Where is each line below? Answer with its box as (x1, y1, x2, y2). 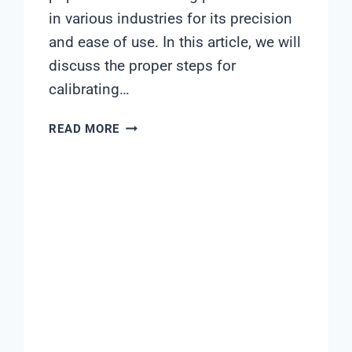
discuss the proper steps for (49, 57, 236, 75)
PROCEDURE (119, 231, 192, 246)
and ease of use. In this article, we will (49, 33, 302, 52)
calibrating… (49, 80, 130, 99)
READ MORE (49, 122, 120, 137)
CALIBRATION (119, 212, 200, 227)
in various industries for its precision (49, 9, 293, 28)
